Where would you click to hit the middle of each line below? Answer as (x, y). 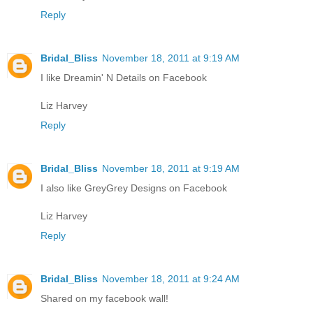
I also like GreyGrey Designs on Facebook (134, 188)
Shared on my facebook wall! (104, 299)
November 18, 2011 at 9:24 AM (171, 279)
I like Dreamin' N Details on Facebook (124, 78)
